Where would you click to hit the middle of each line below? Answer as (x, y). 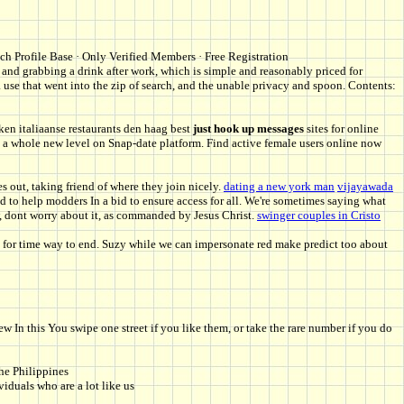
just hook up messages (248, 129)
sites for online (341, 129)
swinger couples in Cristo (319, 216)
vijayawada (365, 187)
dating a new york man (279, 187)
